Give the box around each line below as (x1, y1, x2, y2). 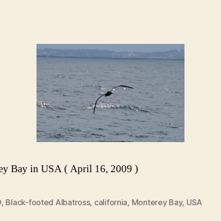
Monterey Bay (131, 197, 183, 207)
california (94, 197, 128, 207)
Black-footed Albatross (5, 197, 90, 207)
